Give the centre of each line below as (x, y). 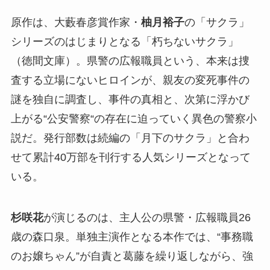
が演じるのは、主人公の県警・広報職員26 (147, 217)
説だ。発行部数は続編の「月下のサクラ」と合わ (130, 138)
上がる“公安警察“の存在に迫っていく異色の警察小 (133, 119)
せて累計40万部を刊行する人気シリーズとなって (130, 158)
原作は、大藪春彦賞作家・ (76, 23)
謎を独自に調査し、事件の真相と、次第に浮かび (130, 100)
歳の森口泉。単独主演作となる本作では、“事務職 (132, 237)
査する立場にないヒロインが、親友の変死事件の (130, 80)
